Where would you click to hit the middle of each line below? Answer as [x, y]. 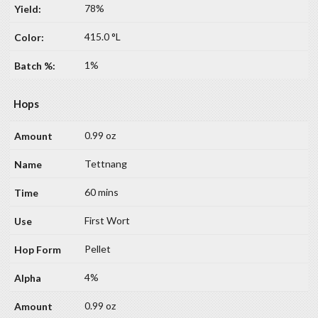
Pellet [98, 248]
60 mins [102, 192]
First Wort [107, 220]
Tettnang [106, 163]
